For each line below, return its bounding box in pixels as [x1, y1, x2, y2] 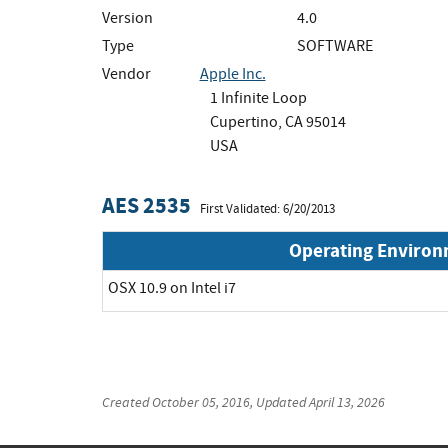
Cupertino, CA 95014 [209, 111, 346, 132]
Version [102, 7, 153, 28]
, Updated [250, 392, 309, 411]
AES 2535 [102, 189, 191, 221]
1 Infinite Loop [209, 87, 307, 108]
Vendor [102, 63, 151, 84]
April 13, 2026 [309, 392, 385, 411]
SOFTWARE [297, 35, 373, 56]
